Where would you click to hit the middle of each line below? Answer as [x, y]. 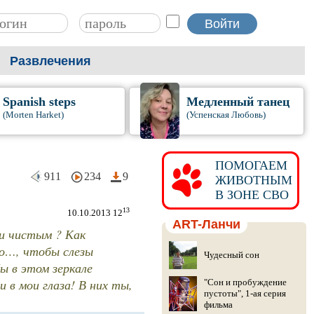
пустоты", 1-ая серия [245, 293]
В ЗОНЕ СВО [248, 195]
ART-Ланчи [206, 224]
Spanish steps [39, 102]
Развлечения [50, 61]
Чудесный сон [231, 255]
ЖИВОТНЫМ [250, 180]
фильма [218, 305]
